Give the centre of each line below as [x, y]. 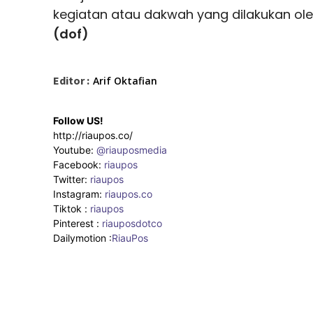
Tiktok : [72, 208]
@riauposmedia [132, 150]
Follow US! [78, 120]
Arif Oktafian [125, 80]
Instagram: [79, 194]
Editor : [71, 80]
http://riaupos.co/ [93, 135]
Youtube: [75, 150]
